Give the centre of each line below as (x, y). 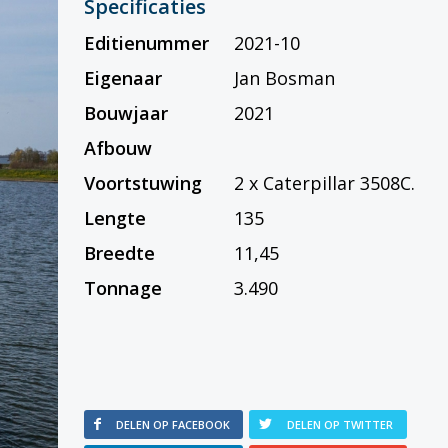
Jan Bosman (285, 78)
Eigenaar (123, 78)
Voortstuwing (143, 183)
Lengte (115, 218)
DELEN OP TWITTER (339, 425)
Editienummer (147, 43)
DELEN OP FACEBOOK (173, 425)
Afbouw (118, 148)
